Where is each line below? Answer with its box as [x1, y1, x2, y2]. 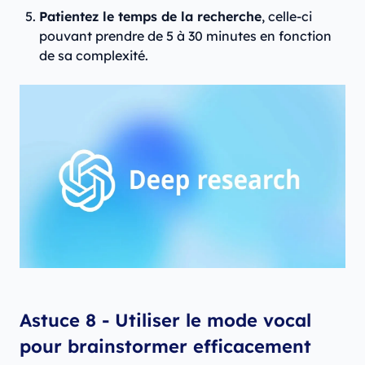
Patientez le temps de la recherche [39, 8, 262, 25]
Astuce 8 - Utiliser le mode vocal [20, 309, 311, 332]
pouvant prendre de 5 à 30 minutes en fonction [39, 28, 332, 45]
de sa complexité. [39, 47, 148, 64]
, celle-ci [262, 8, 312, 25]
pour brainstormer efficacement [20, 335, 311, 358]
